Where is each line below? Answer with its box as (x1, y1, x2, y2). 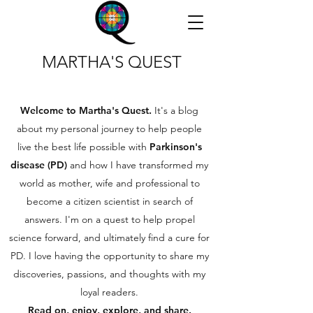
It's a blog (154, 104, 198, 117)
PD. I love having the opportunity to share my (10, 249, 209, 262)
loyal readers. (80, 286, 138, 298)
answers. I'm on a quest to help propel (24, 213, 195, 226)
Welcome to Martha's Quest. (20, 104, 152, 117)
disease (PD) (10, 159, 67, 171)
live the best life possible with (17, 140, 150, 153)
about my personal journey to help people (17, 122, 202, 135)
